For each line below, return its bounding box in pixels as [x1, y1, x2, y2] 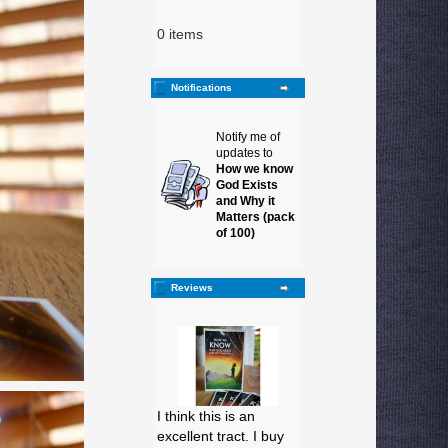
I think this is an [157, 408, 255, 424]
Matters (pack [216, 211, 295, 223]
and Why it [216, 195, 275, 207]
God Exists [216, 179, 278, 191]
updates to [216, 147, 273, 159]
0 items [157, 26, 203, 42]
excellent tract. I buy [157, 428, 284, 444]
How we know [216, 163, 293, 175]
